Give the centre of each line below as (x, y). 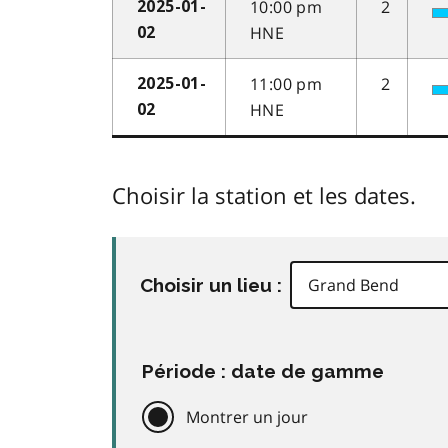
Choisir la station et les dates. (264, 195)
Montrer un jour (247, 416)
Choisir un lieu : (211, 285)
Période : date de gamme (263, 371)
